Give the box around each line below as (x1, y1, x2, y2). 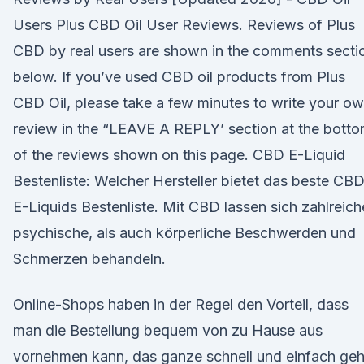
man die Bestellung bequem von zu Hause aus (13, 322, 323, 339)
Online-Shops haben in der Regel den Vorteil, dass (13, 296, 349, 313)
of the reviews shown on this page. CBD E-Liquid (13, 146, 345, 163)
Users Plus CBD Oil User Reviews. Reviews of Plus (13, 16, 355, 33)
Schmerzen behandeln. (13, 250, 166, 267)
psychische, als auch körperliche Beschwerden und (13, 224, 356, 241)
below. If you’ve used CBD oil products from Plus (13, 68, 345, 85)
